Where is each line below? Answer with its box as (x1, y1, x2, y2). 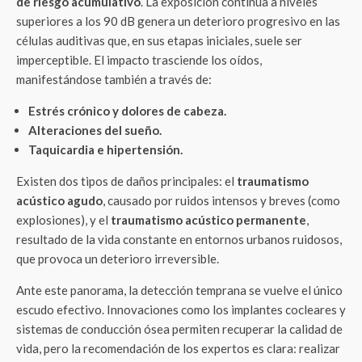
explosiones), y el (16, 213, 111, 227)
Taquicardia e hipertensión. (28, 142, 183, 157)
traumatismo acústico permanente (111, 213, 306, 227)
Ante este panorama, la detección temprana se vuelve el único (16, 283, 343, 297)
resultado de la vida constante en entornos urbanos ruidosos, (16, 232, 342, 246)
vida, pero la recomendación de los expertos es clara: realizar (16, 341, 340, 356)
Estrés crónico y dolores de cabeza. (28, 103, 226, 118)
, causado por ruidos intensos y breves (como (103, 193, 340, 208)
